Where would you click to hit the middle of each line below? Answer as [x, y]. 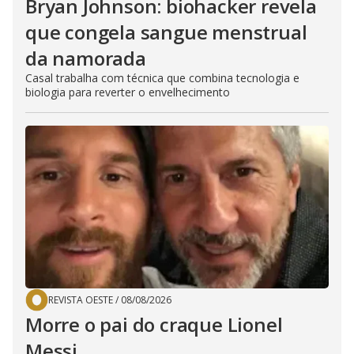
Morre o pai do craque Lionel [154, 324]
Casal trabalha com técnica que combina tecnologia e [162, 78]
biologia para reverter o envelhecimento [128, 92]
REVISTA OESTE [81, 300]
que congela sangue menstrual [166, 32]
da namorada [86, 58]
